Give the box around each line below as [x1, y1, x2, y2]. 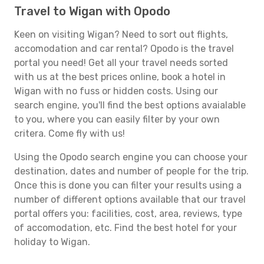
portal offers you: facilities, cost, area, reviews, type [14, 208, 242, 219]
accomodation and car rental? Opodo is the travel [14, 43, 234, 54]
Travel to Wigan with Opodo [14, 4, 170, 18]
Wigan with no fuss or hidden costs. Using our [14, 85, 218, 97]
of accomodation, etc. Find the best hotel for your [14, 222, 237, 233]
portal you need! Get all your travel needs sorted [14, 57, 228, 68]
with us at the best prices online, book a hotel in [14, 71, 226, 82]
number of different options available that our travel [14, 194, 246, 205]
